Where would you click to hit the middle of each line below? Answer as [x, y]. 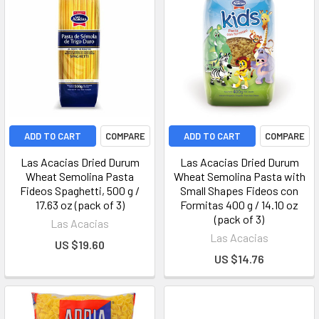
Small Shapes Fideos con [239, 190]
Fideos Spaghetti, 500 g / [80, 190]
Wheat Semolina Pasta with [239, 176]
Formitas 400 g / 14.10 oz [239, 205]
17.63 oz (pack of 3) [80, 205]
